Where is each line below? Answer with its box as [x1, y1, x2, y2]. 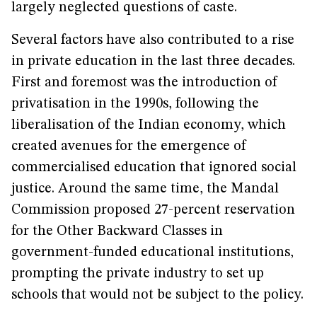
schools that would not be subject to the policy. [11, 288, 304, 302]
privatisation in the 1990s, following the [11, 97, 259, 111]
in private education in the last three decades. [11, 54, 295, 69]
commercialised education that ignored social [11, 161, 296, 175]
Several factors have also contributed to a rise [11, 33, 294, 47]
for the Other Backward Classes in [11, 224, 223, 238]
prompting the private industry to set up [11, 267, 264, 281]
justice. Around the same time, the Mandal [11, 182, 279, 196]
